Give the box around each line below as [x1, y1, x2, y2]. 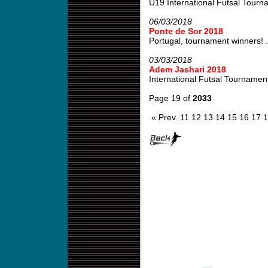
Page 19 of [148, 93, 193, 103]
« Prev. [151, 112, 178, 122]
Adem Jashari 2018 [148, 65, 226, 74]
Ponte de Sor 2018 [148, 26, 223, 36]
